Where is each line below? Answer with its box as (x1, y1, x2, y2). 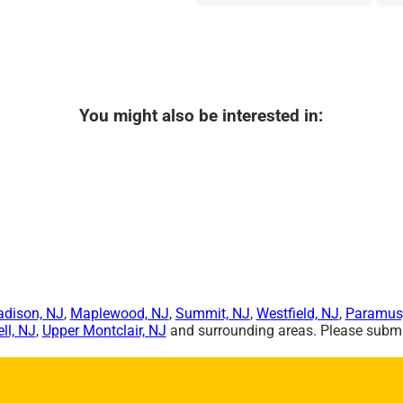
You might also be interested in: (79, 106, 324, 127)
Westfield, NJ (255, 304, 339, 322)
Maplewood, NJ (69, 304, 169, 322)
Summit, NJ (175, 304, 250, 322)
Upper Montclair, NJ (41, 321, 166, 339)
